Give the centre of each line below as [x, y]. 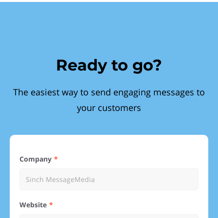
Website [36, 205]
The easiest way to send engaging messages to [109, 92]
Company [38, 159]
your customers [109, 108]
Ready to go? [109, 65]
